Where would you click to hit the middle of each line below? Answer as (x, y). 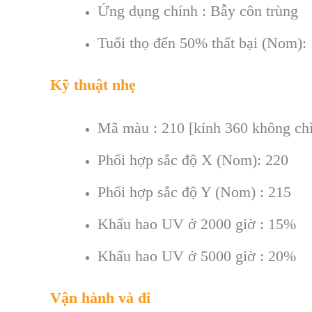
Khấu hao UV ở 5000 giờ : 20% (197, 256)
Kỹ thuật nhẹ (93, 84)
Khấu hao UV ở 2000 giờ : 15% (197, 224)
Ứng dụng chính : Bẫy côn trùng (198, 10)
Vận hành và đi (100, 297)
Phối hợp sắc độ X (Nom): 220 (193, 159)
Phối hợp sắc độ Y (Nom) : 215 (194, 192)
